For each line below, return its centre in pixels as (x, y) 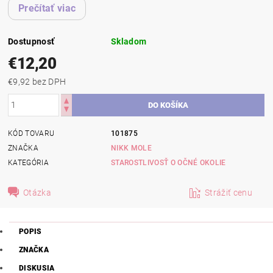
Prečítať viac (47, 8)
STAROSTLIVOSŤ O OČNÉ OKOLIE (168, 162)
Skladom (129, 41)
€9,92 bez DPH (49, 81)
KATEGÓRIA (28, 162)
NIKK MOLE (131, 148)
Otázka (37, 192)
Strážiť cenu (229, 192)
